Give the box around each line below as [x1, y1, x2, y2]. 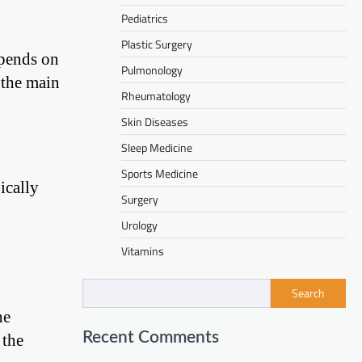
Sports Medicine [121, 165, 198, 183]
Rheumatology [121, 87, 191, 105]
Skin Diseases [121, 113, 188, 131]
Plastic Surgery [121, 36, 192, 53]
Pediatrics [121, 10, 168, 27]
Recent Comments [82, 329, 219, 347]
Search [292, 284, 325, 303]
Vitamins [121, 242, 164, 260]
